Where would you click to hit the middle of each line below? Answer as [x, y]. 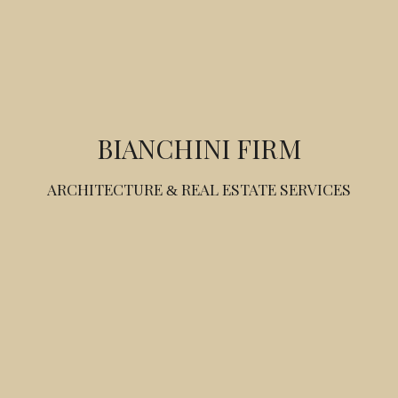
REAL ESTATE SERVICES [264, 189]
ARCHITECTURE [107, 189]
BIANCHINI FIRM [199, 148]
